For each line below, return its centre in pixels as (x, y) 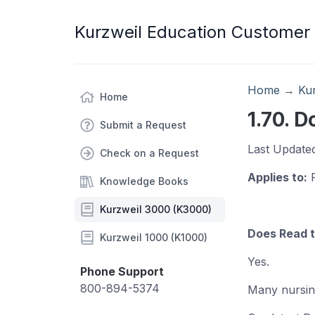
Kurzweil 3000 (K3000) (156, 209)
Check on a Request (149, 153)
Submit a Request (143, 125)
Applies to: (278, 177)
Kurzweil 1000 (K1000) (154, 237)
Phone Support (122, 271)
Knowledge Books (144, 181)
